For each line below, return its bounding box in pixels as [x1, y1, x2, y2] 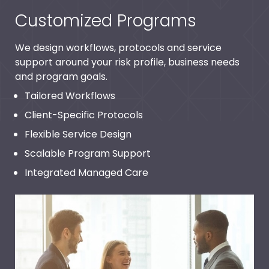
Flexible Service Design [25, 127, 131, 141]
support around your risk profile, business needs [15, 55, 240, 69]
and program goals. [15, 70, 107, 83]
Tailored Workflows [25, 89, 115, 103]
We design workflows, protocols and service [15, 41, 222, 55]
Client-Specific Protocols [25, 108, 143, 122]
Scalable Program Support [25, 147, 151, 160]
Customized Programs [15, 9, 196, 32]
